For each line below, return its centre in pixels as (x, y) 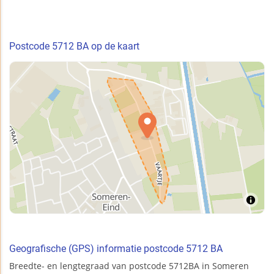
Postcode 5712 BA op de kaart (74, 46)
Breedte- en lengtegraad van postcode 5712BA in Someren (129, 265)
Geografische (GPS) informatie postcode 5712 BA (116, 248)
